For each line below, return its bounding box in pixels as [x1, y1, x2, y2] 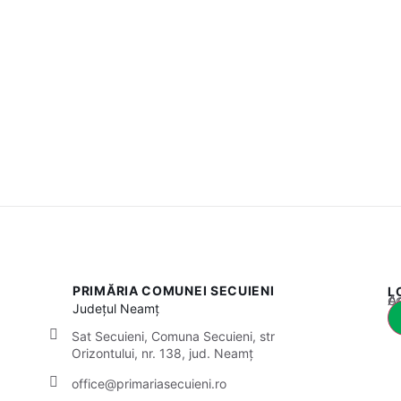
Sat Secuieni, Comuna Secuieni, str [72, 328, 275, 344]
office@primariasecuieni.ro [72, 375, 226, 391]
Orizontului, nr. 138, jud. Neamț [72, 345, 253, 361]
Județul [73, 301, 121, 317]
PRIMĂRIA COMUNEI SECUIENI [73, 283, 275, 299]
